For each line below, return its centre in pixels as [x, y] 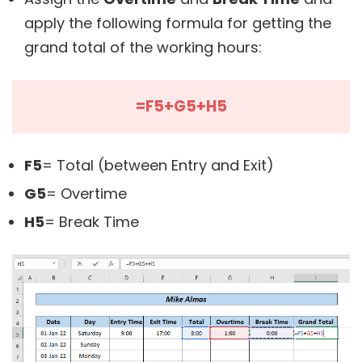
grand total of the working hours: [143, 47]
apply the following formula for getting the [178, 23]
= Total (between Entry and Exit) [158, 165]
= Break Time [92, 221]
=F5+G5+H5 [181, 106]
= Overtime [86, 193]
